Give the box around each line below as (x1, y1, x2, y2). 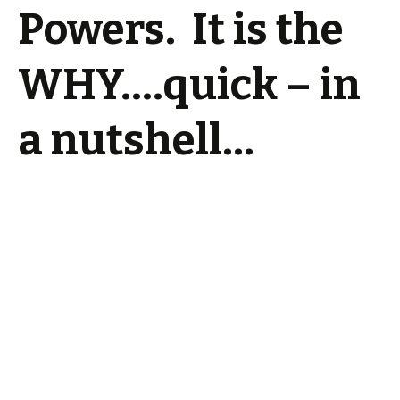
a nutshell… (18, 114, 254, 166)
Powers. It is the (18, 4, 344, 55)
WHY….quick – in (18, 59, 361, 111)
